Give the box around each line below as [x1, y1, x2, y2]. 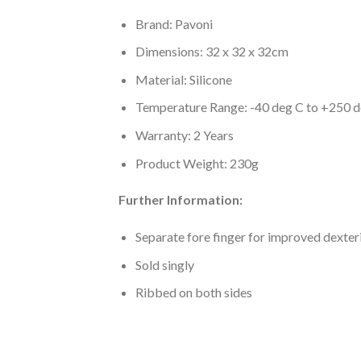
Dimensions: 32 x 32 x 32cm [135, 44, 288, 60]
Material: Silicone [135, 71, 232, 87]
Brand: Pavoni [135, 15, 213, 31]
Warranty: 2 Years [135, 127, 234, 143]
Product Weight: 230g [135, 155, 259, 171]
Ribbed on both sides [135, 284, 252, 301]
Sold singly [135, 256, 194, 272]
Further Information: [118, 192, 243, 208]
